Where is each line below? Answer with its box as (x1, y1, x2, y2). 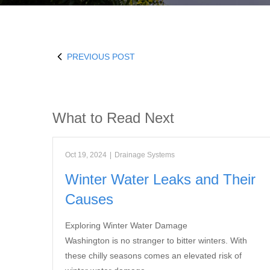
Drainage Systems (115, 151, 175, 159)
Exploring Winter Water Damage (65, 221, 187, 230)
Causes (65, 191, 113, 207)
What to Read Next (52, 110, 174, 126)
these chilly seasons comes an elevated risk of (65, 251, 242, 260)
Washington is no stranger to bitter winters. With (65, 236, 247, 245)
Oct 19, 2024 (65, 151, 107, 159)
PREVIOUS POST (67, 52, 135, 61)
